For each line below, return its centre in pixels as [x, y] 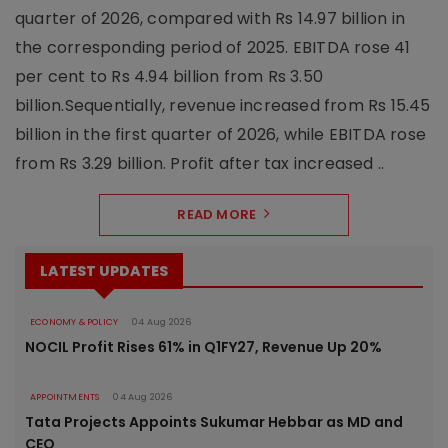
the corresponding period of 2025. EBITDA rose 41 [213, 47]
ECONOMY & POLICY [74, 321]
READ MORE [217, 214]
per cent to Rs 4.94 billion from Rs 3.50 [169, 76]
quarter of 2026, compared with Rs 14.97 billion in [210, 18]
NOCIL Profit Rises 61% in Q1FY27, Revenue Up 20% [203, 346]
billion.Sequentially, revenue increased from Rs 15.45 [223, 105]
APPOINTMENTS [65, 396]
